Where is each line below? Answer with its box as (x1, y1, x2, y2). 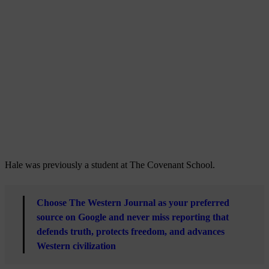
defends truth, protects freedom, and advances (37, 226, 225, 237)
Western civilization (37, 240, 116, 251)
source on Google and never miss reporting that (37, 211, 229, 222)
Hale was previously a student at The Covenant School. (5, 159, 215, 170)
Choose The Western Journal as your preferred (37, 197, 229, 208)
